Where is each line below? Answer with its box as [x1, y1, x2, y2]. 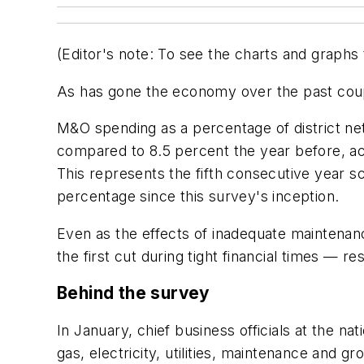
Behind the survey [57, 283, 210, 304]
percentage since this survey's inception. [57, 188, 340, 206]
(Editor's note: [57, 45, 154, 63]
